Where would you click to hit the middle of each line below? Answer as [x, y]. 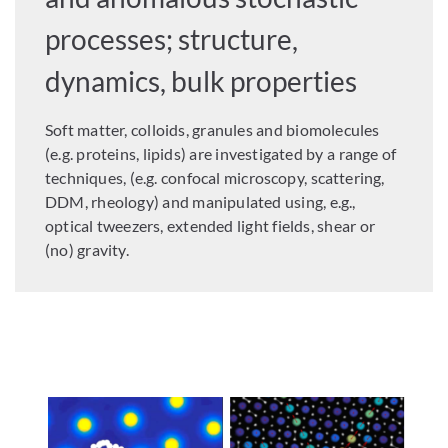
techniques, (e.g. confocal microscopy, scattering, [215, 177]
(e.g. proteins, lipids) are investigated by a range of [221, 153]
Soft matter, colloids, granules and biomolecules [212, 129]
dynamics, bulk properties [201, 80]
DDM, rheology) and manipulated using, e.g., [200, 201]
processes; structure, [172, 38]
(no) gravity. [87, 249]
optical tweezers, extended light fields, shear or [210, 225]
